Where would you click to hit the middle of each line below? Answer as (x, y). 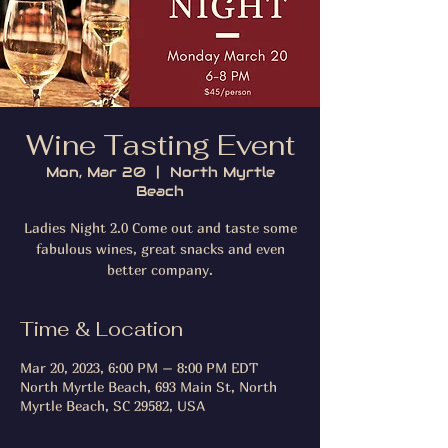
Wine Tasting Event (160, 144)
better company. (160, 269)
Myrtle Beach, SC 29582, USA (112, 405)
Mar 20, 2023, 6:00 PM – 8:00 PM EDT (139, 367)
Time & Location (101, 328)
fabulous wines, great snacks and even (160, 248)
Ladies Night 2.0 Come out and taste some (160, 227)
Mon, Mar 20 (95, 171)
